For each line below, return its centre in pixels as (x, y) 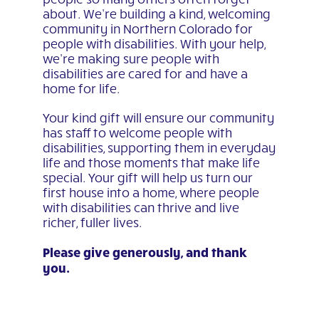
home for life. (81, 88)
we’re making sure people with (131, 58)
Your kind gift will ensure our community (158, 117)
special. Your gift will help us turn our (147, 177)
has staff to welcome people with (137, 132)
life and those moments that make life (151, 162)
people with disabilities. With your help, (154, 43)
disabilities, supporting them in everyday (159, 147)
